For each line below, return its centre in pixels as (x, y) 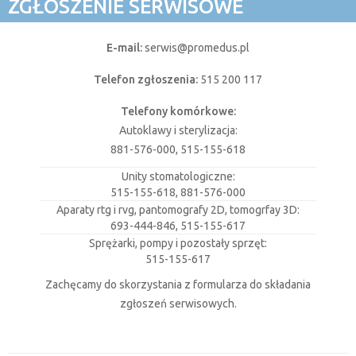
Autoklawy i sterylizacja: (178, 130)
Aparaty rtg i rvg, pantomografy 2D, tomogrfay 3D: (178, 209)
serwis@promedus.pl (197, 47)
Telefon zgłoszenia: (146, 79)
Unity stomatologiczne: (178, 176)
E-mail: (124, 47)
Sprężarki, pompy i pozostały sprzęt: (178, 243)
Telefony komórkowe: (178, 111)
